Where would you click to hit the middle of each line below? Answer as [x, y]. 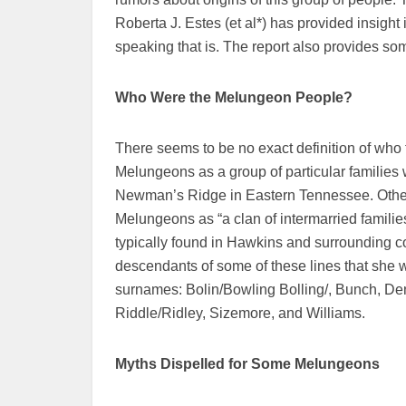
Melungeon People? [284, 97]
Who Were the [163, 97]
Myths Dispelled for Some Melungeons [247, 363]
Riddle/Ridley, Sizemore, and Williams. [240, 313]
